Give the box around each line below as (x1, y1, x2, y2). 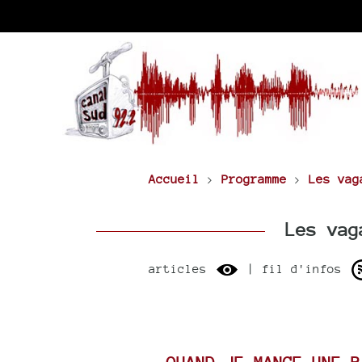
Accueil (148, 172, 200, 186)
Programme (221, 172, 287, 186)
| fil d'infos (239, 261, 349, 276)
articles (148, 261, 214, 276)
